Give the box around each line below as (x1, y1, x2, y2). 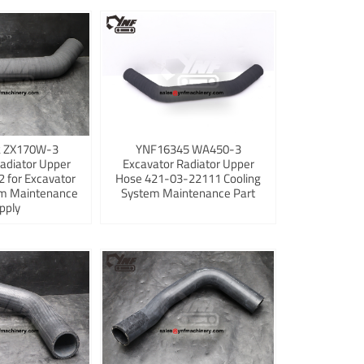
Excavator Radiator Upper (122, 154, 254, 174)
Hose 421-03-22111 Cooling (115, 169, 262, 188)
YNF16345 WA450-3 (135, 140, 241, 159)
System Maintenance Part (121, 184, 256, 203)
